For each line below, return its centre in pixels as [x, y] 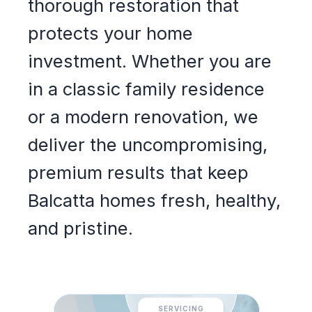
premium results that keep [138, 173]
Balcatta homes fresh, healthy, [154, 201]
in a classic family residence [146, 89]
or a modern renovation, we [143, 117]
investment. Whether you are [150, 61]
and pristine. [80, 228]
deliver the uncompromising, [148, 145]
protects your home [110, 33]
